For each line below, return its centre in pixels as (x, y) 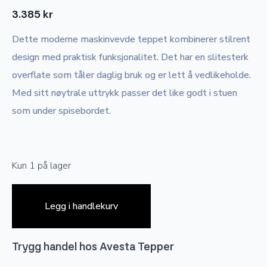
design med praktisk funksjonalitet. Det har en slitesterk (130, 58)
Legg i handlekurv (81, 207)
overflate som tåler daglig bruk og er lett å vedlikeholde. (131, 75)
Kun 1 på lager (41, 166)
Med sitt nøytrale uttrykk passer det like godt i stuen (125, 93)
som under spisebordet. (61, 111)
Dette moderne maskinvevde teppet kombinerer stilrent (131, 40)
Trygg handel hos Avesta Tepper (93, 247)
